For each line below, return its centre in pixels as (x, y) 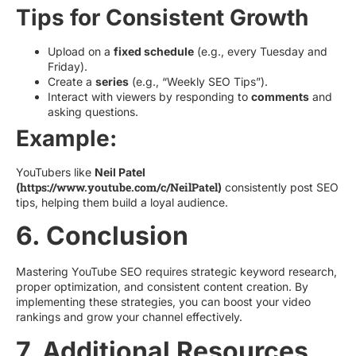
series (112, 81)
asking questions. (93, 111)
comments (280, 96)
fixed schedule (154, 51)
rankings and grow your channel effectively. (129, 317)
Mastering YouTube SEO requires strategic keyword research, (176, 272)
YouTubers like (55, 172)
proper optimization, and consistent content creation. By (162, 287)
